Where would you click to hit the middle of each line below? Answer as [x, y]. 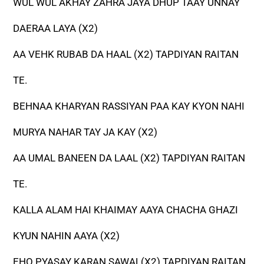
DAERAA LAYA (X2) [56, 29]
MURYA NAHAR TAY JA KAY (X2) [85, 132]
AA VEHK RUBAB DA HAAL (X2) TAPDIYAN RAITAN [126, 55]
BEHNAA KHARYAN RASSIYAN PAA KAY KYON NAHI [129, 106]
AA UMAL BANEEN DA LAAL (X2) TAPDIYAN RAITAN [129, 158]
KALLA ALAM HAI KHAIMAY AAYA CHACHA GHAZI [126, 210]
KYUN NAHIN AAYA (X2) [67, 236]
